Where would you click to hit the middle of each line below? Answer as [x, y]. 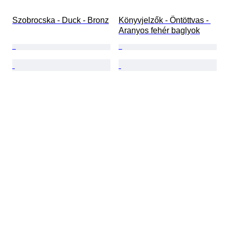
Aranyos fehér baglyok [159, 31]
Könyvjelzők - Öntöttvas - [165, 20]
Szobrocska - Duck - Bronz [61, 20]
